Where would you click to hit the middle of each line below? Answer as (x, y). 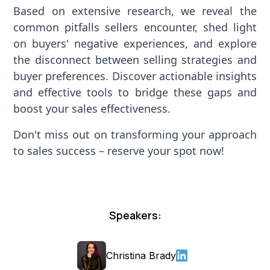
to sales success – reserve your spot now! (119, 151)
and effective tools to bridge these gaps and (135, 92)
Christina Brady (141, 256)
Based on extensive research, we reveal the (135, 11)
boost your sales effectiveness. (92, 108)
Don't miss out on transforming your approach (135, 134)
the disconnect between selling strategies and (135, 60)
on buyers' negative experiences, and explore (135, 43)
